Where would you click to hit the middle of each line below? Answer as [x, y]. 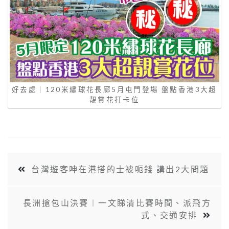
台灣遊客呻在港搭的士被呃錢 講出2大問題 [120, 169]
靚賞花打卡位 [114, 99]
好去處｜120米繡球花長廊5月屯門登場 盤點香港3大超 [114, 89]
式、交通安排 [169, 215]
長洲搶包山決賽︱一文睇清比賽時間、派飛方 [117, 203]
